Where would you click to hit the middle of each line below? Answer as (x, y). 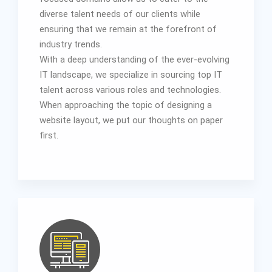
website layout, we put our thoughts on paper (131, 120)
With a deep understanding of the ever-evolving (134, 59)
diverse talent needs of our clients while (120, 14)
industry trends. (71, 44)
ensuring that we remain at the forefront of (128, 29)
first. (49, 135)
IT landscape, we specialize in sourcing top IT (131, 74)
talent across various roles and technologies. (130, 90)
